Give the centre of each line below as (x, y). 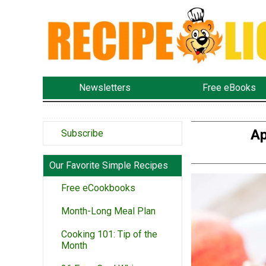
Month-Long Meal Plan (108, 211)
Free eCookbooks (98, 188)
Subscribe (82, 133)
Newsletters (104, 88)
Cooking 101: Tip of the (109, 234)
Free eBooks (229, 88)
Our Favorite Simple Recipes (109, 165)
